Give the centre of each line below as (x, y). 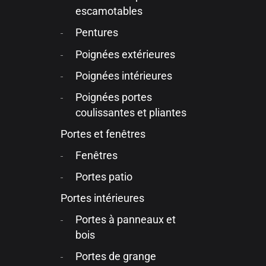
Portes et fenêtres (103, 134)
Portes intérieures (102, 199)
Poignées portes (114, 97)
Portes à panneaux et (126, 220)
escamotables (109, 12)
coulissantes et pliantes (131, 113)
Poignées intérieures (124, 76)
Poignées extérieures (126, 54)
